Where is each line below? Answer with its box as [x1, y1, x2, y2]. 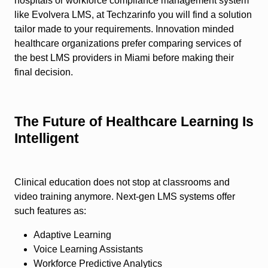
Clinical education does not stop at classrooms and [14, 177, 230, 188]
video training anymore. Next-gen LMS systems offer [14, 191, 235, 202]
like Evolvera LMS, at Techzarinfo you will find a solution [14, 10, 252, 20]
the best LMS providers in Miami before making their [14, 53, 234, 63]
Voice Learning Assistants [33, 244, 143, 255]
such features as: [14, 206, 86, 217]
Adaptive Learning [33, 230, 111, 240]
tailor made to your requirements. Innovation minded [14, 24, 234, 35]
